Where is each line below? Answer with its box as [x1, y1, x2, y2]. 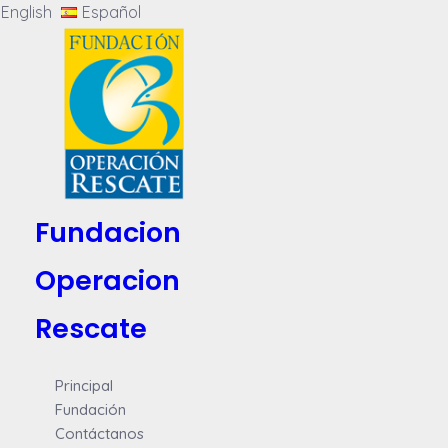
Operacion [35, 262, 180, 300]
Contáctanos [55, 424, 144, 444]
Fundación [55, 400, 126, 420]
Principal [55, 376, 113, 396]
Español [82, 2, 141, 22]
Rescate [35, 310, 147, 348]
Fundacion [35, 214, 181, 252]
